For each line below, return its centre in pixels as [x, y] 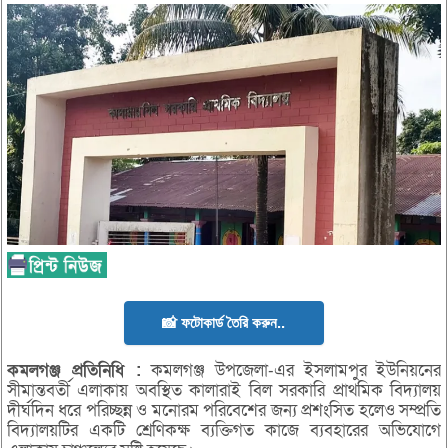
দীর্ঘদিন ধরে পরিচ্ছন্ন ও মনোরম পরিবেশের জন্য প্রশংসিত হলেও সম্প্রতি [224, 411]
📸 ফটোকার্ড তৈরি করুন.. [224, 323]
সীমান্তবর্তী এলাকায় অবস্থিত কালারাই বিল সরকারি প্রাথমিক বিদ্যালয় [224, 391]
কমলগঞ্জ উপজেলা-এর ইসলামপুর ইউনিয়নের [291, 371]
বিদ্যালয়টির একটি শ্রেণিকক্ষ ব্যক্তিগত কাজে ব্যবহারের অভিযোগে [224, 431]
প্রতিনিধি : [107, 371]
